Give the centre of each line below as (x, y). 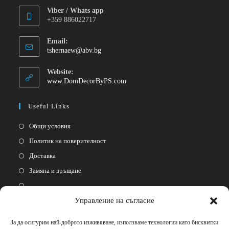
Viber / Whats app (76, 10)
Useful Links (49, 106)
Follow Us (45, 211)
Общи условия (50, 126)
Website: (61, 72)
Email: (58, 41)
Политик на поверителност (68, 141)
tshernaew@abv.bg (74, 50)
